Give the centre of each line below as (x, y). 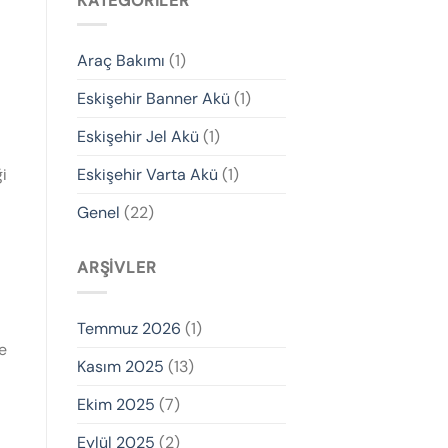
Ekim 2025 (116, 404)
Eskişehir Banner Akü (153, 99)
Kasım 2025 (120, 366)
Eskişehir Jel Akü (138, 137)
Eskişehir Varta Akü (147, 175)
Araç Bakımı (121, 61)
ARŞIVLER (117, 268)
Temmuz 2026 (129, 328)
